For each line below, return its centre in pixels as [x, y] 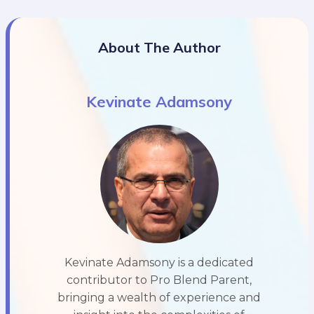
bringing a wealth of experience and [159, 297]
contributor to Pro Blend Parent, [159, 280]
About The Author [159, 47]
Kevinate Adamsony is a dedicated [159, 262]
